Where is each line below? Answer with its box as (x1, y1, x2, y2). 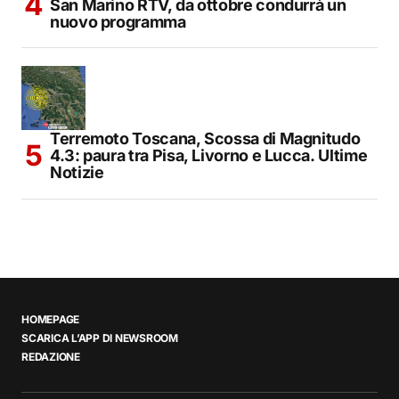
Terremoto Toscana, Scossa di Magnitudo (50, 129, 361, 149)
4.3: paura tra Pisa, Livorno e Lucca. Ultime (50, 146, 368, 166)
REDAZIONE (21, 350, 80, 364)
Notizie (50, 163, 104, 183)
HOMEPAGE (21, 313, 80, 327)
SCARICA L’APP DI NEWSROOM (21, 331, 178, 346)
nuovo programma (50, 12, 186, 32)
